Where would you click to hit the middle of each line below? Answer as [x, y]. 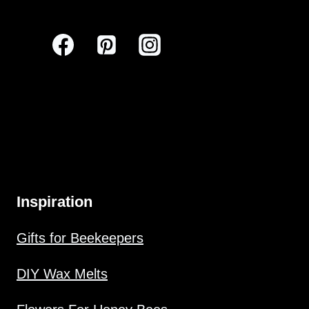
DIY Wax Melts [62, 273]
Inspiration [54, 201]
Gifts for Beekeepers [80, 238]
